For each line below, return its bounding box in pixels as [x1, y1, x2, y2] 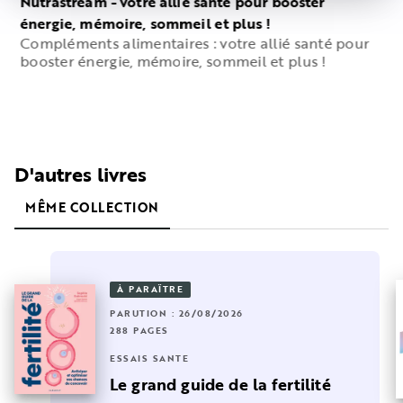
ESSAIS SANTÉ [110, 352, 189, 366]
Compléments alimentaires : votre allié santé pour [20, 31, 370, 54]
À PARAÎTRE [117, 282, 184, 297]
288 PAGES [110, 324, 169, 338]
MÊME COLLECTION [25, 197, 159, 217]
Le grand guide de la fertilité [110, 372, 331, 397]
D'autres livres [14, 158, 147, 189]
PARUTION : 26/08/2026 [110, 307, 244, 321]
